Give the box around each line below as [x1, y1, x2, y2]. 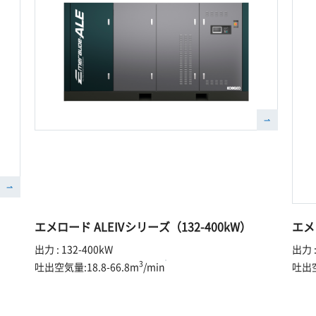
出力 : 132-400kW [35, 241, 114, 256]
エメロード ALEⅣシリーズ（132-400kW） [35, 217, 252, 235]
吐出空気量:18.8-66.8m [35, 259, 140, 274]
